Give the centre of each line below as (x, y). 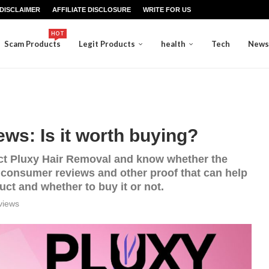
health (173, 44)
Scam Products (32, 44)
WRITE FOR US (167, 10)
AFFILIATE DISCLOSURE (92, 10)
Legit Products (107, 44)
